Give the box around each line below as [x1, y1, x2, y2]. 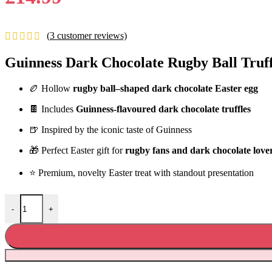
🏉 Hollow [29, 83, 73, 94]
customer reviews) [55, 30, 127, 41]
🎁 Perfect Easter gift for [29, 145, 125, 156]
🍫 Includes [29, 104, 76, 115]
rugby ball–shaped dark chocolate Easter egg [73, 83, 258, 94]
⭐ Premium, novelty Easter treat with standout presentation [29, 168, 254, 178]
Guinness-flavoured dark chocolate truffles [76, 104, 251, 115]
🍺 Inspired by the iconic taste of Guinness [29, 124, 192, 135]
